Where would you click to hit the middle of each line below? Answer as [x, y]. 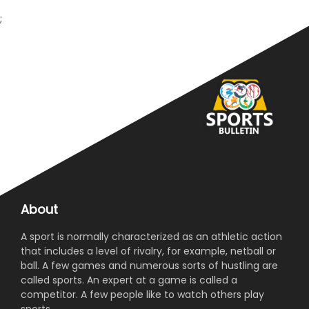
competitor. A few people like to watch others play [142, 294]
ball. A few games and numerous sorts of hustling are [149, 265]
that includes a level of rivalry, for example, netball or [148, 251]
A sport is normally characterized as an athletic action [151, 236]
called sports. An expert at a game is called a [129, 280]
